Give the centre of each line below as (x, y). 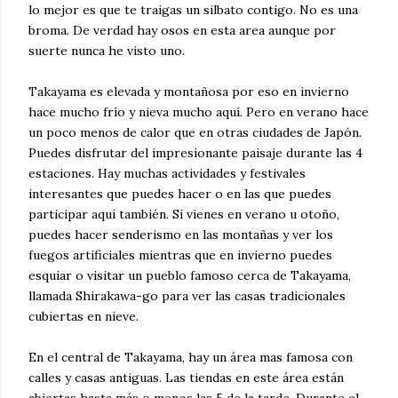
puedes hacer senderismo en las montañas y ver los (181, 235)
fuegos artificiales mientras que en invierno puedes (180, 255)
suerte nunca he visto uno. (107, 51)
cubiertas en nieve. (84, 316)
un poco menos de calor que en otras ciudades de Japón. (195, 132)
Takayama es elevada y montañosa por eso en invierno (189, 92)
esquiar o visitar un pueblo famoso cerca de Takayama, (190, 275)
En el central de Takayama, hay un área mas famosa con (191, 357)
